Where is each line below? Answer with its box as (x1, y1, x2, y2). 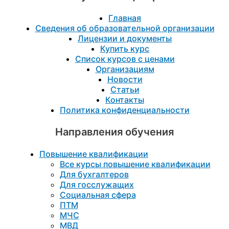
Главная (108, 13, 141, 24)
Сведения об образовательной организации (35, 23, 215, 34)
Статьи (110, 84, 140, 95)
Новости (107, 74, 143, 85)
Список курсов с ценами (75, 54, 175, 64)
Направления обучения (55, 126, 174, 139)
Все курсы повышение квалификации (59, 159, 211, 170)
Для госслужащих (59, 179, 134, 190)
